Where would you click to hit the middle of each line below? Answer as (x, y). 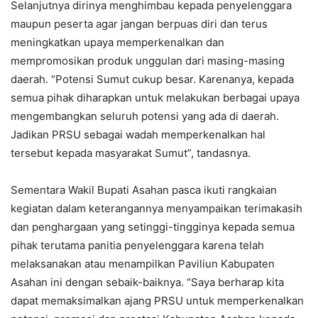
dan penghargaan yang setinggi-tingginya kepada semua (153, 226)
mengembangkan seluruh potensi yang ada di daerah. (145, 116)
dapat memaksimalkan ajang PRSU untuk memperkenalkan (157, 300)
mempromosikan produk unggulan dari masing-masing (148, 60)
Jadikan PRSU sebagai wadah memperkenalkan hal (138, 134)
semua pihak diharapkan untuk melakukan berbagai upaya (155, 97)
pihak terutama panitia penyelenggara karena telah (137, 245)
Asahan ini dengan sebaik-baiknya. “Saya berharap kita (147, 282)
